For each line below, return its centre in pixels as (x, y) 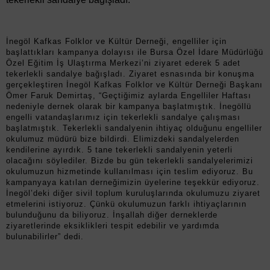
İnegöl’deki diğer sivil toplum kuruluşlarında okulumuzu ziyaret (133, 193)
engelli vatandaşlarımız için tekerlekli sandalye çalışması (123, 117)
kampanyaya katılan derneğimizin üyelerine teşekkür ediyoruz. (133, 182)
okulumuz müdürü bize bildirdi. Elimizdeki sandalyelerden (123, 139)
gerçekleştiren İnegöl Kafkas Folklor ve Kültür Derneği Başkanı (134, 85)
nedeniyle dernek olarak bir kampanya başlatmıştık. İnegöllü (129, 106)
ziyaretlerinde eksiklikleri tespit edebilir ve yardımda (113, 226)
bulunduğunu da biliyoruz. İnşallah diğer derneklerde (112, 215)
